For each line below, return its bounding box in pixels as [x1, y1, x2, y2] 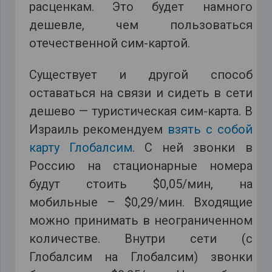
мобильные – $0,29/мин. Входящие [29, 195, 253, 210]
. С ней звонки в [132, 140, 253, 155]
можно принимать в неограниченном [29, 213, 253, 228]
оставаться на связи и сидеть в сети [29, 86, 253, 101]
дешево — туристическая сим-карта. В [29, 104, 253, 119]
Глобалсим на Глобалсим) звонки [29, 250, 253, 265]
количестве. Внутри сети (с [29, 231, 253, 246]
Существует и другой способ [29, 67, 253, 83]
